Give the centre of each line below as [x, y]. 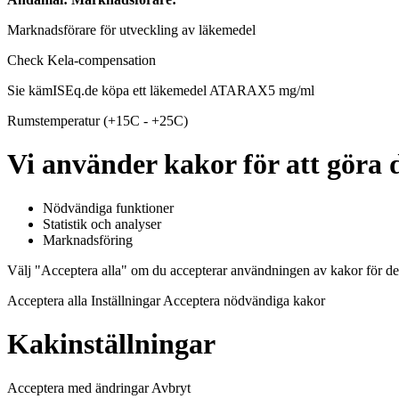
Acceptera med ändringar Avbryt [99, 387]
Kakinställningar [111, 344]
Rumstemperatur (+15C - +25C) [98, 121]
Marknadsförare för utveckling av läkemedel [131, 30]
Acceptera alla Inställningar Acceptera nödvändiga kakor [166, 300]
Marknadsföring [88, 240]
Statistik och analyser [102, 224]
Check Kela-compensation [81, 61]
